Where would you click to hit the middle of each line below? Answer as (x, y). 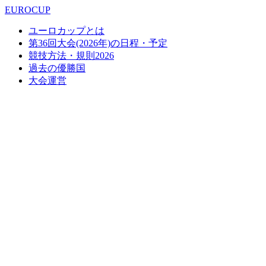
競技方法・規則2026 (71, 56)
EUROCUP (28, 10)
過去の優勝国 (57, 68)
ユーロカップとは (66, 31)
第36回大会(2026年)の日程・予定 (98, 43)
